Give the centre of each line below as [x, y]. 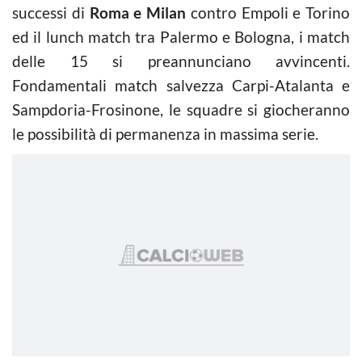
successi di [48, 13]
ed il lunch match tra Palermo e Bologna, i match [181, 37]
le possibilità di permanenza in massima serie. [165, 134]
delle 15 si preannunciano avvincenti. [181, 61]
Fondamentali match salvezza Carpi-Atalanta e [181, 85]
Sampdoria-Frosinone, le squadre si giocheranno [181, 109]
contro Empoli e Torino [268, 13]
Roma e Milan [135, 13]
